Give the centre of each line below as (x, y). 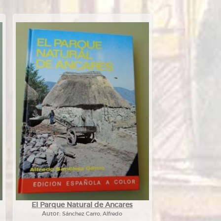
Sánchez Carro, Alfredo (92, 214)
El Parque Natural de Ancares (82, 205)
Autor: (52, 214)
